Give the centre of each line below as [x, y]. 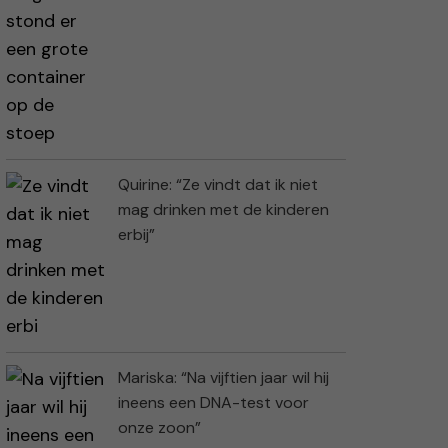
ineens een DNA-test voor [213, 403]
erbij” [136, 235]
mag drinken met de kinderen [223, 210]
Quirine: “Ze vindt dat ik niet [218, 185]
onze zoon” [159, 428]
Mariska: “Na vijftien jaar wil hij [223, 378]
